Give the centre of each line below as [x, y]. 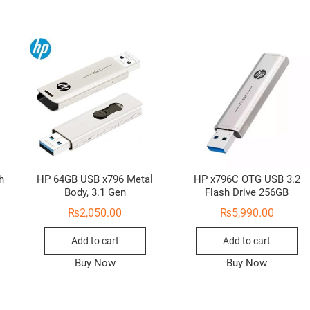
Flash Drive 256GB [247, 193]
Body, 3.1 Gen [95, 193]
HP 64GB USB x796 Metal [95, 180]
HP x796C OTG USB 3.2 [247, 180]
